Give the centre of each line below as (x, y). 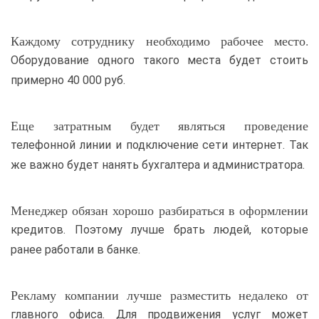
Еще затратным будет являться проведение (159, 125)
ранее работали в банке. (75, 250)
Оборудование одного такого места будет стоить (159, 60)
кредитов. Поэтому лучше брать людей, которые (159, 230)
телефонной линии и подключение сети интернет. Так (159, 145)
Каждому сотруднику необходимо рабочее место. (159, 41)
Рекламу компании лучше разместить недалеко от (159, 295)
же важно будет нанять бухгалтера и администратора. (158, 165)
